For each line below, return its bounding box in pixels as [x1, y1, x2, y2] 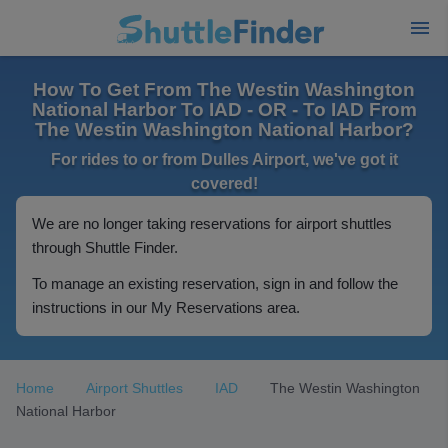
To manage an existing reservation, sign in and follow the [32, 275, 398, 292]
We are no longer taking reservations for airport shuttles [32, 215, 392, 232]
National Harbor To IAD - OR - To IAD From [31, 99, 417, 120]
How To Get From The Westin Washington [33, 79, 415, 100]
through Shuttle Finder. [32, 239, 178, 256]
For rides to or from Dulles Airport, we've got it [50, 151, 398, 168]
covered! [190, 175, 258, 192]
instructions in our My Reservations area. [32, 299, 300, 316]
